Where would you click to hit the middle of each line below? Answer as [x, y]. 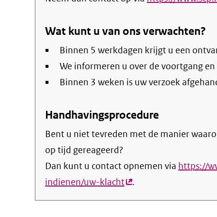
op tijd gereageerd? [84, 150]
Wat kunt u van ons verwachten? [125, 31]
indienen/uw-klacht [85, 182]
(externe [141, 182]
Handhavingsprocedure [102, 115]
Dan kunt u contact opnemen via [112, 166]
